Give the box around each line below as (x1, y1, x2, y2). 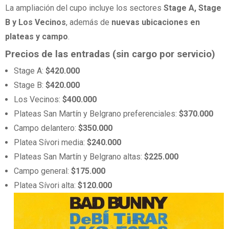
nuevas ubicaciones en (111, 17, 200, 28)
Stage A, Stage (164, 3, 221, 13)
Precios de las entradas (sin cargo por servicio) (5, 48, 215, 60)
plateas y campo (5, 32, 68, 42)
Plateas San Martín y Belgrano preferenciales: (14, 108, 179, 119)
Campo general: (14, 166, 72, 176)
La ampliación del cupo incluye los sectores (5, 3, 164, 13)
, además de (66, 17, 111, 28)
